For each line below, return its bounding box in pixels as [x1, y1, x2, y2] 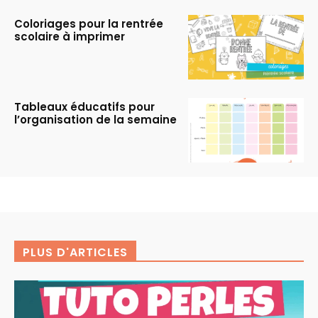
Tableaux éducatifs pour [14, 99, 155, 114]
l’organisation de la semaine [14, 111, 177, 127]
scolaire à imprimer [14, 28, 125, 44]
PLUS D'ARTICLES [23, 244, 128, 261]
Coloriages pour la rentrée [14, 16, 163, 31]
